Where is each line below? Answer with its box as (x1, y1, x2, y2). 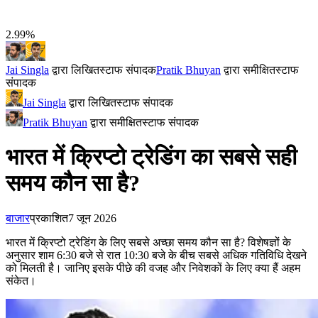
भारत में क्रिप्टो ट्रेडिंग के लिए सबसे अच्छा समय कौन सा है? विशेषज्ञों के (6, 236, 291, 248)
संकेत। (6, 274, 36, 287)
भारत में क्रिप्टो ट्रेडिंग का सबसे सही (6, 144, 297, 170)
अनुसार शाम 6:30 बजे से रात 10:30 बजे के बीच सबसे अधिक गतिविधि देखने (6, 248, 307, 261)
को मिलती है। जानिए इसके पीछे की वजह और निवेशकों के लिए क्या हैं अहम (6, 261, 300, 274)
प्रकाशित (30, 212, 68, 224)
